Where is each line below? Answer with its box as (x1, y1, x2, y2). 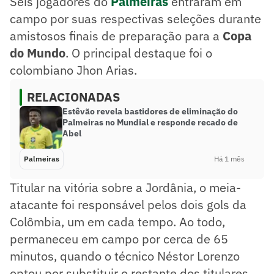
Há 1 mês (214, 154, 245, 163)
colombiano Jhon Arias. (10, 61, 137, 78)
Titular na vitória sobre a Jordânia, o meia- (10, 179, 241, 196)
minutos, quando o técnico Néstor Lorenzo (10, 247, 240, 264)
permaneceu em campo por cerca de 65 (10, 230, 228, 247)
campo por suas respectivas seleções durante (10, 10, 261, 27)
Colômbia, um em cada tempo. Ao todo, (10, 213, 225, 230)
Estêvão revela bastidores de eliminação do (62, 105, 238, 117)
